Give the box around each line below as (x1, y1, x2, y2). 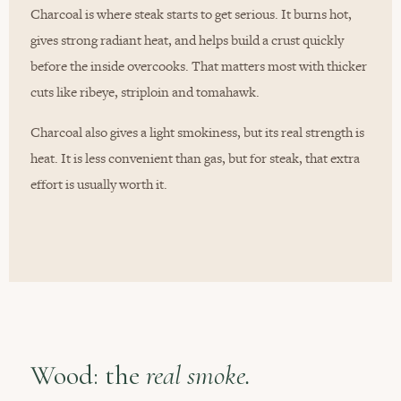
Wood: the (30, 359, 146, 393)
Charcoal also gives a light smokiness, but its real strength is (30, 124, 364, 141)
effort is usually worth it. (30, 175, 167, 193)
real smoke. (146, 359, 251, 393)
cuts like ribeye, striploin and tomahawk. (30, 83, 260, 101)
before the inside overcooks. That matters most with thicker (30, 57, 367, 75)
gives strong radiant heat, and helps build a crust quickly (30, 31, 344, 49)
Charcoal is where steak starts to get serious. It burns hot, (30, 5, 352, 23)
